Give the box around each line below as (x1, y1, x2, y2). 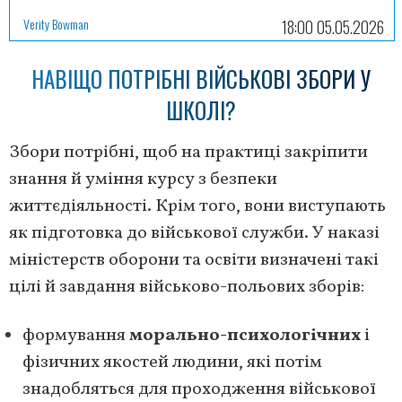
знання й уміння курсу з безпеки (9, 166, 277, 192)
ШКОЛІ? (166, 92, 236, 127)
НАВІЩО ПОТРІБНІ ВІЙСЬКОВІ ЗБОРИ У (31, 61, 371, 95)
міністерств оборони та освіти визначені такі (9, 247, 379, 273)
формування (22, 322, 129, 348)
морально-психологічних (129, 322, 361, 348)
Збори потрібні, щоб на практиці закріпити (9, 139, 368, 165)
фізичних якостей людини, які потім (22, 349, 322, 375)
